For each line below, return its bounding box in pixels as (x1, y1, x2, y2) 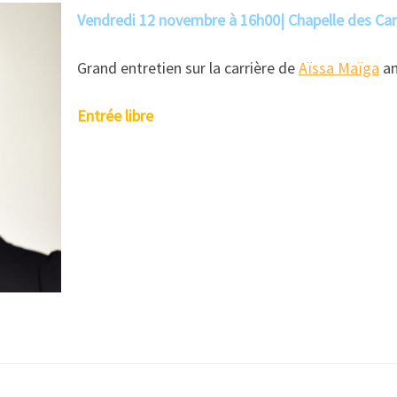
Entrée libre (77, 105, 153, 126)
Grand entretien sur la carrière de (77, 57, 299, 78)
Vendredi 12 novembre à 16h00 (77, 9, 280, 30)
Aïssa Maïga (299, 57, 379, 78)
